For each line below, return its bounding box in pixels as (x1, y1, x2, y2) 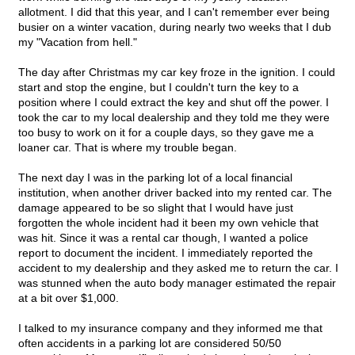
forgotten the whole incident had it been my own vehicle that (18, 216, 319, 230)
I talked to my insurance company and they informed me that (18, 322, 323, 335)
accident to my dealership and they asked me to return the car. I (18, 261, 338, 275)
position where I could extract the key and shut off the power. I (18, 96, 329, 109)
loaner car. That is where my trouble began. (18, 141, 237, 155)
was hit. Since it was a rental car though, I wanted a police (18, 231, 308, 245)
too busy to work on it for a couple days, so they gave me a (18, 126, 314, 139)
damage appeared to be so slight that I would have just (18, 201, 293, 215)
